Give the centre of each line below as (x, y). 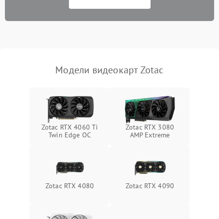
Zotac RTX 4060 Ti (70, 127)
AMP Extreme (150, 135)
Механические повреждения (66, 35)
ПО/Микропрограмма (55, 84)
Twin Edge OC (70, 135)
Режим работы (44, 60)
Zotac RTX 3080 (150, 127)
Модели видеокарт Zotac (109, 70)
